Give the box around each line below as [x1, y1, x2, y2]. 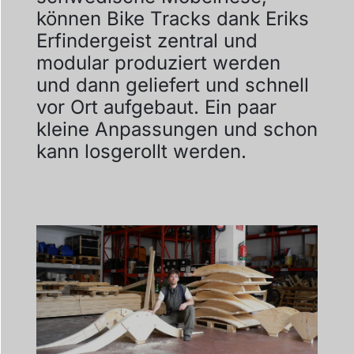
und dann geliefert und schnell [36, 73, 309, 97]
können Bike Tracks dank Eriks [36, 7, 309, 31]
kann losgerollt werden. [36, 140, 247, 164]
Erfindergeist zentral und [36, 29, 258, 53]
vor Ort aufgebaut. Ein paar [36, 96, 277, 119]
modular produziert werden [36, 51, 281, 75]
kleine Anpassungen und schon [36, 118, 318, 141]
